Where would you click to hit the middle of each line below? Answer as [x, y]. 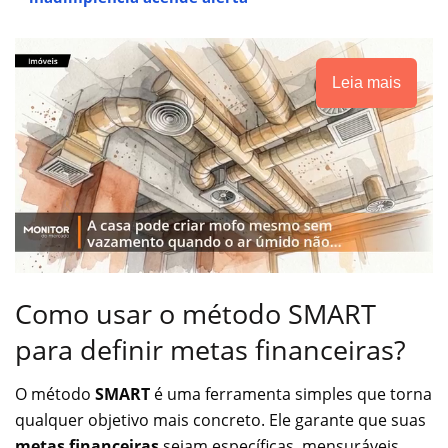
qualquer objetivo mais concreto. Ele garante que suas [220, 420]
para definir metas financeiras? [210, 349]
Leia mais [366, 83]
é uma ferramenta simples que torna [291, 394]
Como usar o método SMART [195, 313]
